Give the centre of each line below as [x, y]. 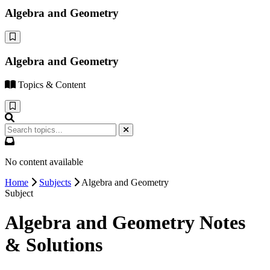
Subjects [55, 182]
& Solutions [54, 245]
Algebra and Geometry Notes [125, 223]
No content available [44, 162]
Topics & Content [52, 84]
